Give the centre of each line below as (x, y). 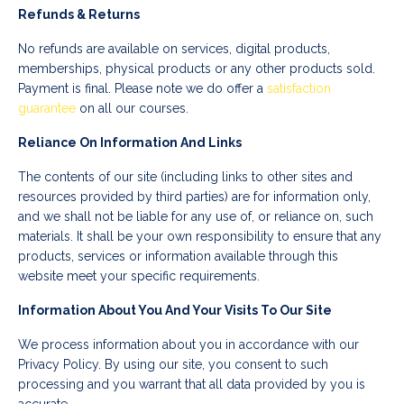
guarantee (47, 109)
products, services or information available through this (178, 257)
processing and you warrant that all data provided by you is (192, 385)
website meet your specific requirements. (139, 276)
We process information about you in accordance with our (188, 345)
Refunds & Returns (79, 15)
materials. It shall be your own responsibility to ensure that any (200, 237)
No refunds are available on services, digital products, (174, 49)
